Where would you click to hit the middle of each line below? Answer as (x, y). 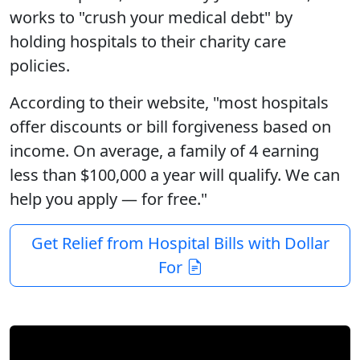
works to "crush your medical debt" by (151, 17)
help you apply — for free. (105, 198)
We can (313, 174)
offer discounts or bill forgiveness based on (170, 126)
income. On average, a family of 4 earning (164, 150)
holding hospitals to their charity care (148, 41)
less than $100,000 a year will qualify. (147, 174)
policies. (42, 65)
